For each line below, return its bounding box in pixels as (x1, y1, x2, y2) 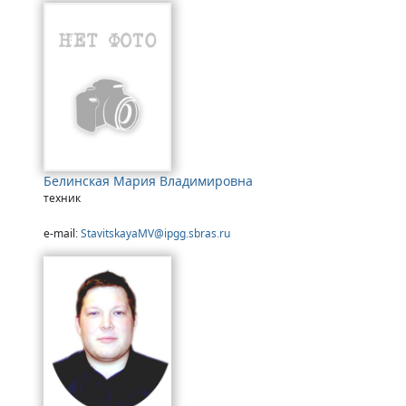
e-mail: (43, 226, 81, 242)
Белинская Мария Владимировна (43, 172, 253, 190)
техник (43, 190, 81, 207)
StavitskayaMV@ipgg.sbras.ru (81, 226, 230, 242)
